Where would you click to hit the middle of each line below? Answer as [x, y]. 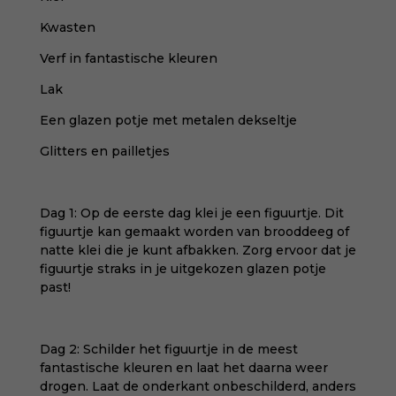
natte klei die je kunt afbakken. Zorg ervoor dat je [198, 250]
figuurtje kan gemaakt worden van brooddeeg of [194, 232]
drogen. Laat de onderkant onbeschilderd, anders [198, 386]
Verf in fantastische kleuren [128, 58]
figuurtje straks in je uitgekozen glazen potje [183, 269]
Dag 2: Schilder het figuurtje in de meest [168, 349]
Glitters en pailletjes [104, 151]
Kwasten [67, 27]
